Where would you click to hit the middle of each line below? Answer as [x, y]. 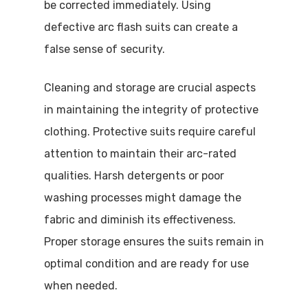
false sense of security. [104, 49]
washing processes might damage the [143, 198]
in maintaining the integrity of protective [151, 110]
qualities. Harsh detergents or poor [134, 176]
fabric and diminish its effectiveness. [140, 220]
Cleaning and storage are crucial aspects [150, 88]
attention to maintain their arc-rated [140, 154]
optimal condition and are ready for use [146, 264]
